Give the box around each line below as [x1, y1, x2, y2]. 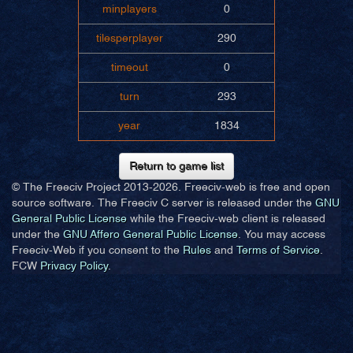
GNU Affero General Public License [63, 229, 238, 240]
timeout [110, 62, 148, 73]
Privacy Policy [40, 261, 108, 272]
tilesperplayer [95, 33, 163, 44]
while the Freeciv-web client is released [130, 214, 325, 225]
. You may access [238, 229, 325, 240]
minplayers [102, 4, 157, 15]
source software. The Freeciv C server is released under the [12, 198, 315, 209]
